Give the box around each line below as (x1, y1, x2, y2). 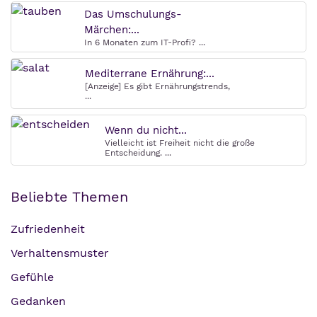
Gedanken (11, 294, 66, 308)
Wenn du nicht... (105, 124, 187, 137)
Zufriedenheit (11, 222, 85, 236)
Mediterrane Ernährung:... (85, 67, 214, 80)
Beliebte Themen (11, 188, 128, 205)
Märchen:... (84, 23, 139, 36)
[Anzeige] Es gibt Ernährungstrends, (85, 81, 230, 91)
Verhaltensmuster (11, 246, 109, 260)
